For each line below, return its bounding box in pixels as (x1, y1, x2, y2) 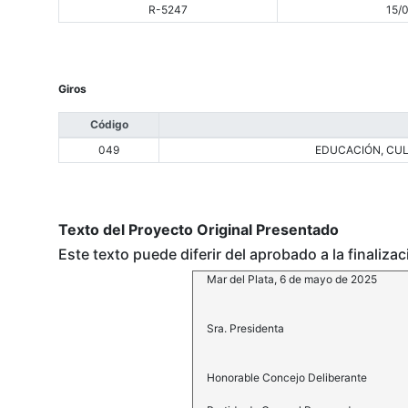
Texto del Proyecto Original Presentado (58, 220, 339, 240)
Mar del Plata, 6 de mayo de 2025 (206, 272, 377, 287)
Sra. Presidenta (206, 321, 284, 336)
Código (89, 117, 128, 132)
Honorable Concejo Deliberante (206, 371, 367, 385)
